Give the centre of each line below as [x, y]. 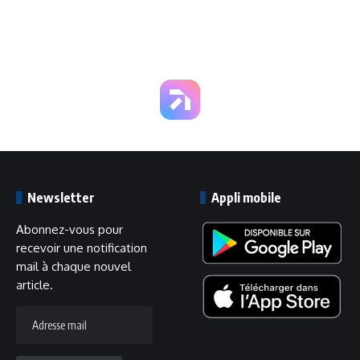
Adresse [39, 304]
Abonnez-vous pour [70, 229]
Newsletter [62, 198]
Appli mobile [246, 198]
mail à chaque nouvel [74, 266]
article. [35, 285]
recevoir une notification [82, 248]
